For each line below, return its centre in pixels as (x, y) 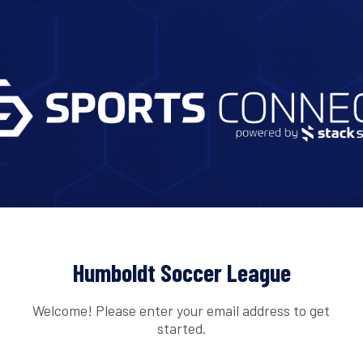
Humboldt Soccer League (181, 273)
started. (181, 328)
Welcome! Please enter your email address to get (181, 310)
